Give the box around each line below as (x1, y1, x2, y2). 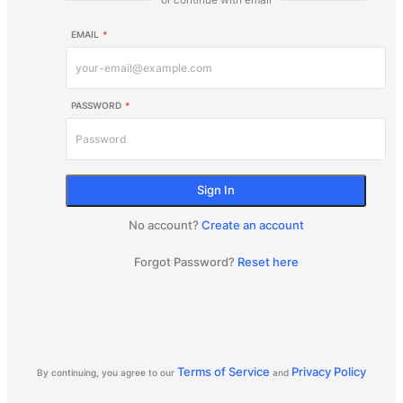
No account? (128, 217, 199, 232)
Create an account (201, 217, 304, 232)
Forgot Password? (133, 254, 235, 269)
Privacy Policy (291, 364, 366, 379)
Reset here (237, 254, 299, 269)
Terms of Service (177, 364, 270, 379)
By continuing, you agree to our (37, 367, 175, 378)
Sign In (197, 183, 235, 197)
